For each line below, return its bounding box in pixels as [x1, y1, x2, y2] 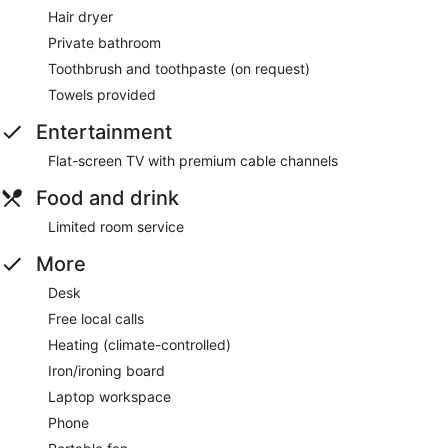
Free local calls [48, 309, 144, 327]
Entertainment [36, 119, 172, 144]
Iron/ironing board [48, 361, 165, 379]
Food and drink [36, 185, 179, 210]
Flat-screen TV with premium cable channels [48, 151, 338, 169]
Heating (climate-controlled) [48, 335, 231, 353]
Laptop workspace [48, 387, 171, 405]
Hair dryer [48, 7, 113, 25]
